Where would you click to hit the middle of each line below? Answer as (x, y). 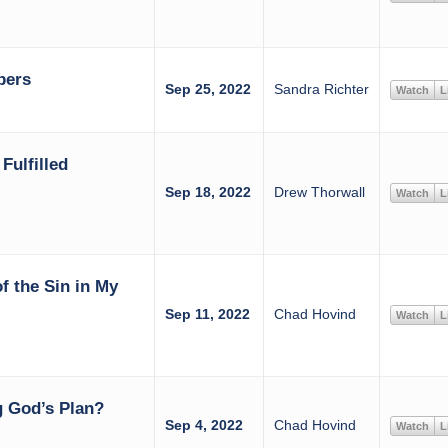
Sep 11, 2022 (207, 314)
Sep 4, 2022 (203, 425)
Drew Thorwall (319, 192)
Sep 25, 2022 (207, 89)
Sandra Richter (321, 89)
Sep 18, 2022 (207, 192)
